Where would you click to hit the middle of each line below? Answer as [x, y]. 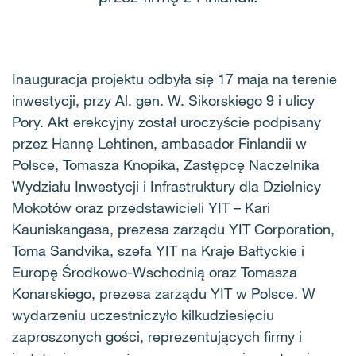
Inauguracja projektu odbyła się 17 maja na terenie [174, 79]
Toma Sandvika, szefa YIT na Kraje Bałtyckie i [158, 250]
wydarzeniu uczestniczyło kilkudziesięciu [143, 315]
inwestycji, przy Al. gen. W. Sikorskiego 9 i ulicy [163, 100]
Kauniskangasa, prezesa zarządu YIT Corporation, [173, 229]
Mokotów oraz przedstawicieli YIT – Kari [141, 207]
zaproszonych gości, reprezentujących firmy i [157, 336]
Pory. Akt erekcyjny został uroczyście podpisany [166, 122]
